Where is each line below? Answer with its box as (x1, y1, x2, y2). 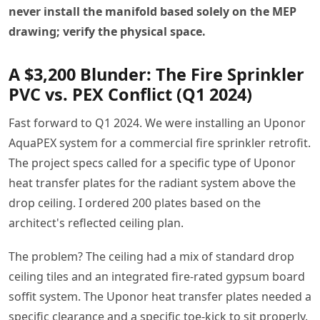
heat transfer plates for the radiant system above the (9, 174, 296, 191)
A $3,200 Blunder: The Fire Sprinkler (9, 62, 304, 86)
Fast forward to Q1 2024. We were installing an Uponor (9, 114, 306, 131)
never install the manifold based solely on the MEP (9, 3, 296, 19)
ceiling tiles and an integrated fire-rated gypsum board (9, 268, 305, 284)
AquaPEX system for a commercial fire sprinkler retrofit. (9, 134, 311, 151)
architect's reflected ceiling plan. (9, 214, 184, 231)
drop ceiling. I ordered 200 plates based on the (9, 194, 261, 211)
